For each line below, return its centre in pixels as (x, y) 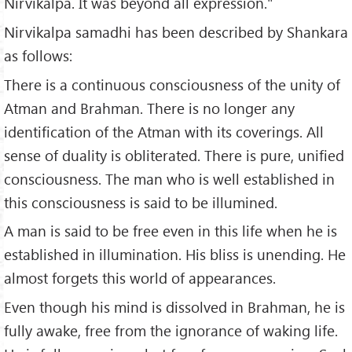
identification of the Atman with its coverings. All (164, 131)
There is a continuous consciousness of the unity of (172, 84)
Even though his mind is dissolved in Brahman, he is (174, 307)
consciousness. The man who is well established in (169, 178)
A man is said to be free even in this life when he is (170, 231)
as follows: (38, 55)
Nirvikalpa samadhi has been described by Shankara (176, 31)
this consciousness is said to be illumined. (141, 202)
